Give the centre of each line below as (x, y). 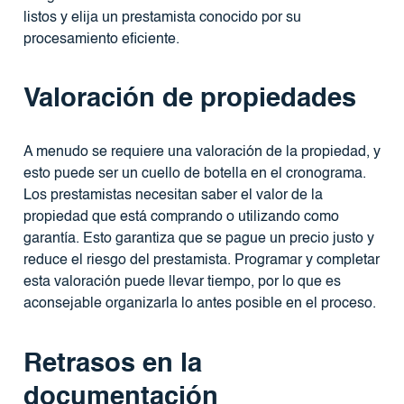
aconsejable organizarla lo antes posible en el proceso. (199, 304)
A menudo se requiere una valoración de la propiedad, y (202, 153)
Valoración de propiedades (189, 100)
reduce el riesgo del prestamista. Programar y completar (201, 261)
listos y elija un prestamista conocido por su (162, 18)
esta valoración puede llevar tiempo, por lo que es (182, 283)
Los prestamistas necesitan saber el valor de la (173, 196)
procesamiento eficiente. (101, 39)
